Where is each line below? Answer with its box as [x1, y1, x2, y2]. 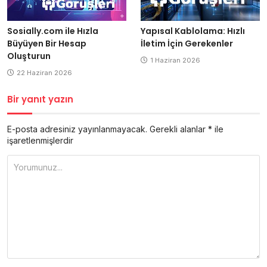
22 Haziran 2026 [17, 69, 72, 77]
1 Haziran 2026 [150, 56, 200, 65]
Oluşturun [7, 50, 51, 63]
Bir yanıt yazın [7, 93, 73, 106]
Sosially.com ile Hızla [7, 25, 98, 38]
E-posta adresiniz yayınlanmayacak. [7, 124, 147, 135]
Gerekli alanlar [150, 124, 208, 135]
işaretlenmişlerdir [7, 135, 73, 146]
